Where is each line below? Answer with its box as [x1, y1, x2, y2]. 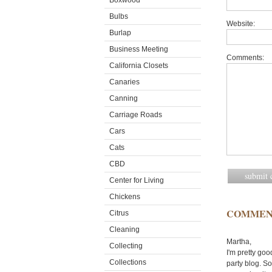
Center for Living [109, 176, 164, 185]
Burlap [109, 29, 131, 37]
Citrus [109, 209, 129, 217]
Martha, [226, 237, 251, 246]
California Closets [109, 61, 168, 70]
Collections [109, 258, 146, 267]
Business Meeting [109, 45, 168, 53]
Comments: [226, 53, 264, 62]
